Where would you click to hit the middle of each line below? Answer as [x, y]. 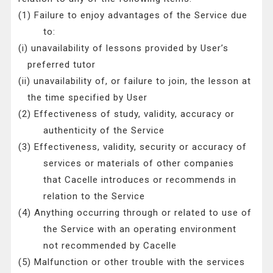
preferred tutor [62, 65]
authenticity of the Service [104, 131]
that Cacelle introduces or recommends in [140, 180]
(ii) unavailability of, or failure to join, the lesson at [135, 81]
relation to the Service [94, 197]
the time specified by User [88, 98]
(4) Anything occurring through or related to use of [135, 213]
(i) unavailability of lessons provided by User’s [124, 48]
